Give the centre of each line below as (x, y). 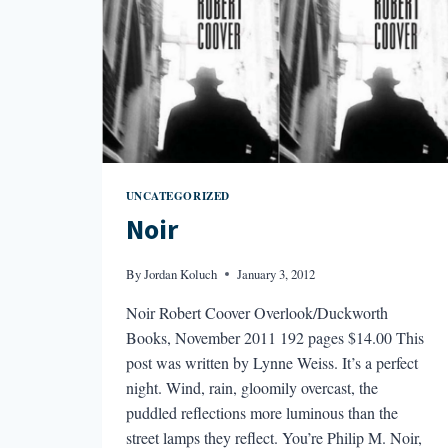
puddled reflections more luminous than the (261, 412)
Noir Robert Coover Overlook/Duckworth (256, 312)
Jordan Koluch (180, 273)
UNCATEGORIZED (177, 195)
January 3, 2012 (275, 273)
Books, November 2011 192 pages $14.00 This (274, 337)
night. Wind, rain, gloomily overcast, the (251, 387)
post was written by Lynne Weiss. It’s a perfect (271, 362)
